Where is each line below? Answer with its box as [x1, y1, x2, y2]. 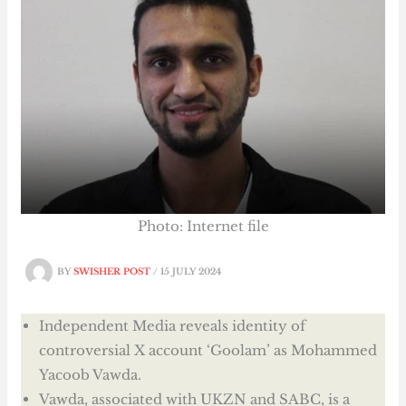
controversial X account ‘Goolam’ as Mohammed [39, 342, 378, 360]
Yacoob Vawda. [39, 366, 142, 384]
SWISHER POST [73, 266, 154, 277]
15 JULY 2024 [160, 266, 222, 277]
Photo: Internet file [137, 217, 269, 236]
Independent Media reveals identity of [39, 317, 306, 335]
